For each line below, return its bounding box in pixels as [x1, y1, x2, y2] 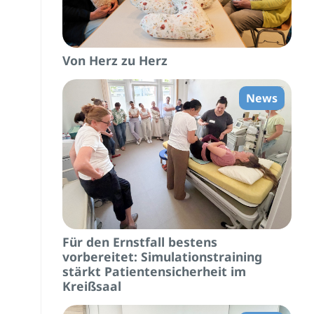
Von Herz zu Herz [62, 52, 168, 69]
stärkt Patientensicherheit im [62, 262, 246, 280]
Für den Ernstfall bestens [62, 233, 217, 250]
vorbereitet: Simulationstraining [62, 247, 262, 265]
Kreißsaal [62, 277, 121, 294]
